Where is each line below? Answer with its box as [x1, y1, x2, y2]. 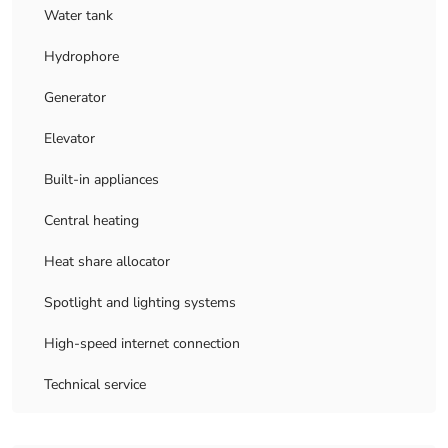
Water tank [44, 6, 113, 25]
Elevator [44, 129, 95, 148]
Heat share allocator [44, 252, 170, 271]
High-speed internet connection [44, 334, 240, 353]
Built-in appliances [44, 170, 159, 189]
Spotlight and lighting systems [44, 293, 236, 312]
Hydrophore [44, 47, 119, 66]
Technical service [44, 375, 146, 394]
